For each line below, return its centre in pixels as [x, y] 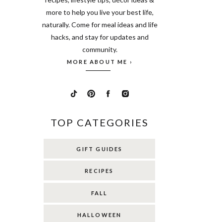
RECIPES [99, 171]
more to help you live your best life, [100, 12]
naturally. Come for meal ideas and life [100, 25]
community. [100, 49]
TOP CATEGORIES [100, 122]
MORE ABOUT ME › [100, 62]
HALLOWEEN [99, 215]
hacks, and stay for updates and [100, 37]
